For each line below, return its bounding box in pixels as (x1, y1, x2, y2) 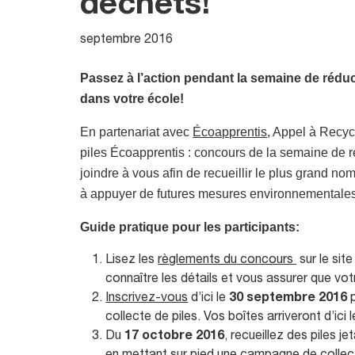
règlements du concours (158, 254, 297, 266)
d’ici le (188, 292, 230, 304)
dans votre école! (80, 92, 185, 106)
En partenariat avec (80, 125, 193, 139)
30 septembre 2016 (229, 292, 348, 304)
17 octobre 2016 (124, 330, 225, 342)
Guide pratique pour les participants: (80, 220, 300, 235)
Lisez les (105, 254, 158, 266)
